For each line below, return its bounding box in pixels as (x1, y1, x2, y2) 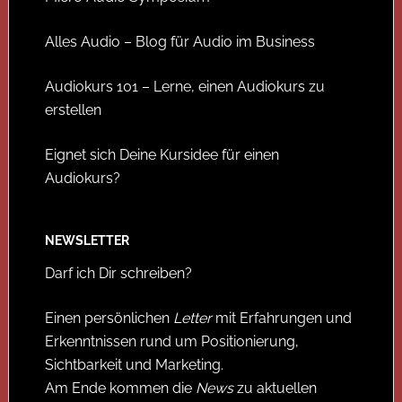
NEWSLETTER (44, 233, 129, 248)
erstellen (44, 101, 101, 118)
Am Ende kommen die (44, 380, 196, 397)
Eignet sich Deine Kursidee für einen (44, 146, 279, 163)
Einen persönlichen (44, 310, 173, 327)
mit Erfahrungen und (214, 310, 352, 327)
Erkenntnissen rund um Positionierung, (44, 333, 299, 350)
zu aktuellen (236, 380, 317, 397)
